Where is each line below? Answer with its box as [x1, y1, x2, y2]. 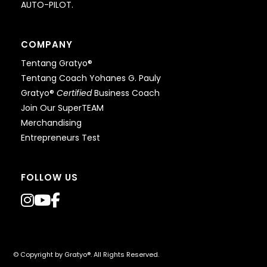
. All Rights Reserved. [91, 250, 160, 260]
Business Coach [91, 87, 160, 100]
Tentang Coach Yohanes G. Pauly [20, 72, 161, 85]
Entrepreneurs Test [20, 132, 100, 144]
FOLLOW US [20, 171, 78, 184]
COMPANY [20, 38, 73, 51]
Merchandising [20, 117, 82, 129]
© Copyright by [13, 250, 65, 260]
